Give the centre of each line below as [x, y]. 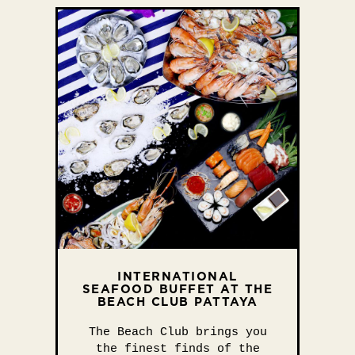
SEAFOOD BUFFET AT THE [177, 289]
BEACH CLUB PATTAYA [177, 302]
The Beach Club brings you [177, 332]
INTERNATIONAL [177, 276]
